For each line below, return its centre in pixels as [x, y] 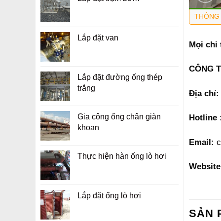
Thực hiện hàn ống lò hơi [122, 156]
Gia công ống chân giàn [119, 117]
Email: [202, 142]
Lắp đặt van [98, 38]
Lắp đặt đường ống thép [120, 77]
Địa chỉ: [204, 93]
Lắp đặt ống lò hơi [109, 196]
